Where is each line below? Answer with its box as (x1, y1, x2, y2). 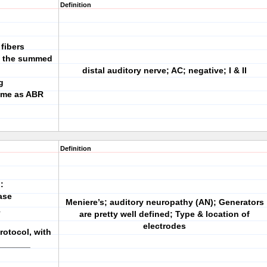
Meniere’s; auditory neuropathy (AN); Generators (65, 197, 264, 207)
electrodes (143, 221, 186, 231)
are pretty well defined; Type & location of (79, 209, 250, 219)
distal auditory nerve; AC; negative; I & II (82, 66, 247, 75)
